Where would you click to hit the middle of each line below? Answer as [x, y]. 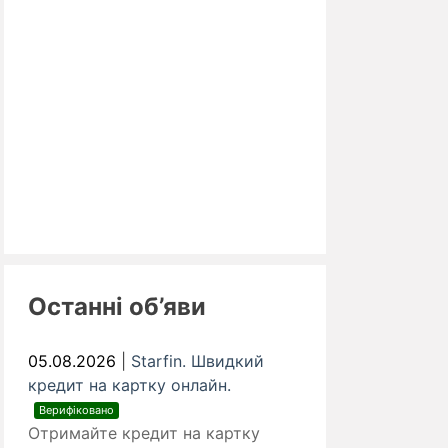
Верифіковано [76, 410]
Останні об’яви [117, 307]
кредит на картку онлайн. [132, 385]
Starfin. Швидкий [197, 361]
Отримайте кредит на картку [144, 433]
